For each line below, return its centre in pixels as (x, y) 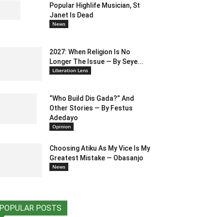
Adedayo (64, 118)
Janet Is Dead (71, 15)
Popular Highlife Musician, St (95, 6)
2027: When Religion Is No (90, 52)
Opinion (62, 127)
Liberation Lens (70, 70)
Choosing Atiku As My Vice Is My (100, 148)
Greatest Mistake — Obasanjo (96, 158)
